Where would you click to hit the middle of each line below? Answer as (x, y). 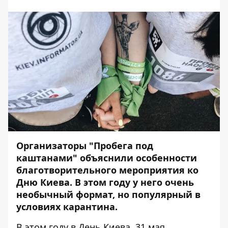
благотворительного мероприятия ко (107, 170)
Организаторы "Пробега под (85, 145)
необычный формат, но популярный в (108, 194)
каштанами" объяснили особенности (107, 158)
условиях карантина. (67, 206)
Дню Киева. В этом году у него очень (105, 182)
